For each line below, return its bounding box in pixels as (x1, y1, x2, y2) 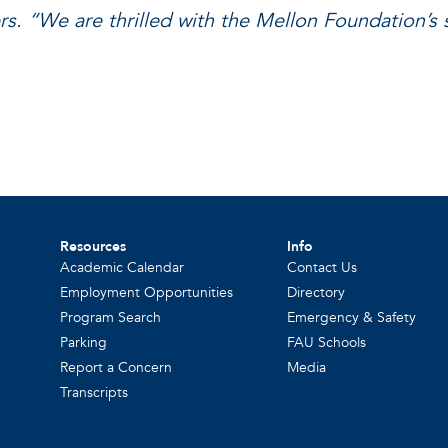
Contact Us (287, 258, 358, 278)
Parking (60, 333, 108, 353)
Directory (287, 283, 346, 303)
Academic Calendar (60, 258, 185, 278)
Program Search (60, 308, 162, 328)
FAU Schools (287, 333, 367, 353)
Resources (60, 237, 127, 257)
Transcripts (60, 383, 129, 403)
